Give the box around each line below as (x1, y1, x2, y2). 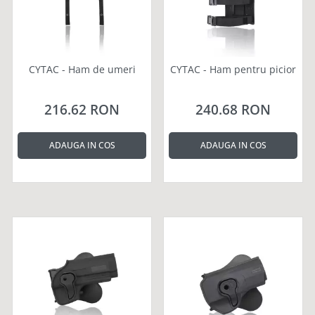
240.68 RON (195, 100, 271, 119)
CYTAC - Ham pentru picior (170, 62, 296, 76)
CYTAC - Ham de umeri (28, 62, 136, 76)
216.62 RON (44, 100, 120, 119)
